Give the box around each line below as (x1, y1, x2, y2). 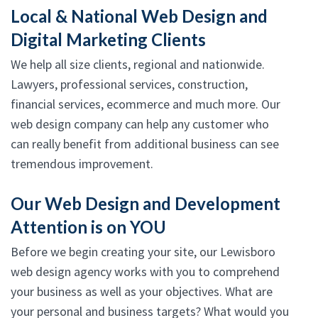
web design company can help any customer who (11, 116, 269, 133)
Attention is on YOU (11, 216, 166, 238)
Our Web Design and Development (11, 193, 280, 214)
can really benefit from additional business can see (11, 136, 279, 153)
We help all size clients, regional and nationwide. (11, 56, 265, 73)
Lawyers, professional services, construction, (11, 76, 248, 93)
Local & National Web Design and (11, 6, 268, 27)
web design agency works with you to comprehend (11, 263, 280, 280)
